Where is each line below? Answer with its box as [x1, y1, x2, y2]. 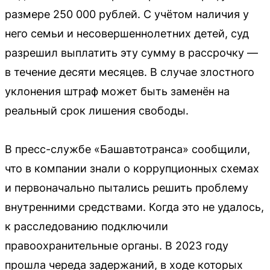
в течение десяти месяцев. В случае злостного [5, 66, 254, 78]
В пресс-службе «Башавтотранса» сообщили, [5, 143, 250, 155]
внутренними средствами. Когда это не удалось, [5, 201, 264, 213]
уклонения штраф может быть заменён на [5, 85, 230, 98]
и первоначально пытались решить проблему [5, 181, 248, 194]
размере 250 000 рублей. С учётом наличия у [5, 8, 249, 20]
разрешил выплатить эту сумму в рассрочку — [5, 46, 258, 59]
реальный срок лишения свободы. [5, 104, 189, 117]
